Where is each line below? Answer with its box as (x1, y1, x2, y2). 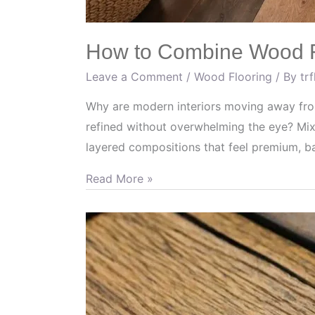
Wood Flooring (194, 70, 272, 84)
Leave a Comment (86, 70, 183, 84)
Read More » (86, 172, 153, 186)
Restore (85, 276, 126, 290)
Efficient (85, 214, 129, 229)
